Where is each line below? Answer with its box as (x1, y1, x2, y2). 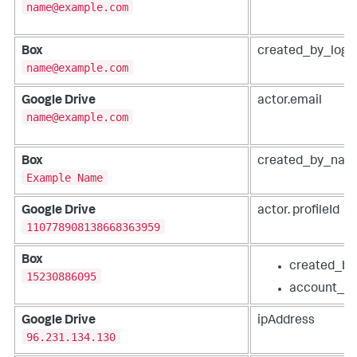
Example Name (26, 171, 103, 184)
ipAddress (257, 315, 315, 328)
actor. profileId (257, 205, 339, 218)
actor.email (257, 95, 322, 108)
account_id (289, 283, 355, 296)
